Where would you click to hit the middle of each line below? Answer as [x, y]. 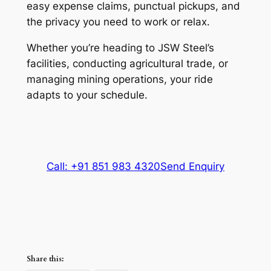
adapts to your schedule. [87, 95]
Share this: [45, 259]
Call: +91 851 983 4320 [103, 166]
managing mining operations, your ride [119, 79]
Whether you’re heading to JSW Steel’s [120, 47]
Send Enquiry [192, 166]
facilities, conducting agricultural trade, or [127, 63]
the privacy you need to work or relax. [118, 21]
